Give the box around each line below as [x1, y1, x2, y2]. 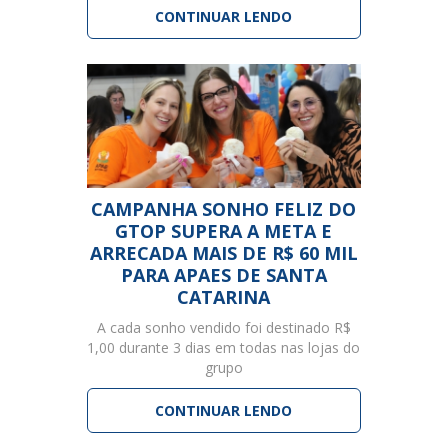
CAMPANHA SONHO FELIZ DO [91, 196, 357, 221]
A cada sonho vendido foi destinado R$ [96, 317, 351, 337]
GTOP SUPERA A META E [115, 218, 333, 243]
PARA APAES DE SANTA [120, 262, 327, 287]
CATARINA [177, 284, 271, 309]
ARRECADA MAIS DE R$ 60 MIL [89, 240, 358, 265]
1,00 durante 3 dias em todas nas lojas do [87, 337, 361, 357]
